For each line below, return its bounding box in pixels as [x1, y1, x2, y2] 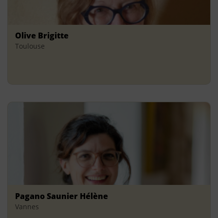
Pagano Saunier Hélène [15, 190, 108, 201]
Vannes [15, 201, 39, 211]
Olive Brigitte [15, 30, 69, 41]
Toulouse [15, 41, 45, 51]
